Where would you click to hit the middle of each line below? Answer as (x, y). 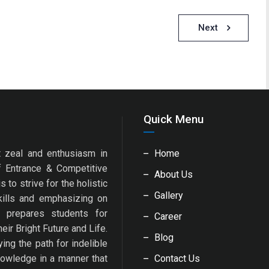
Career (168, 216)
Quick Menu (174, 119)
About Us (174, 174)
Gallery (169, 195)
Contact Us (177, 258)
